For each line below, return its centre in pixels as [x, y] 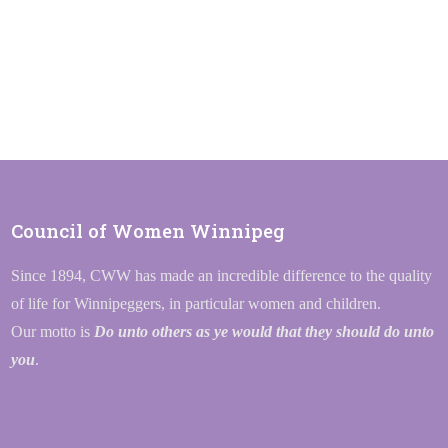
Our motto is [53, 331]
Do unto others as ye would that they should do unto [264, 331]
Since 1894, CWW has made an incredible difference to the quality [222, 275]
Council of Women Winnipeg [148, 230]
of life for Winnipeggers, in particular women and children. [196, 303]
